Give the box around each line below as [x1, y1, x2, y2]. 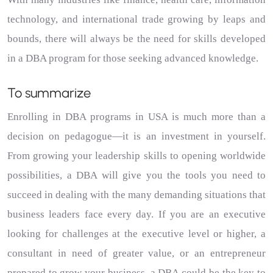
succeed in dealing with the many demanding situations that [7, 189, 266, 200]
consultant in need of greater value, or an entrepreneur [7, 247, 266, 259]
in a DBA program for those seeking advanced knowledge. [7, 52, 258, 64]
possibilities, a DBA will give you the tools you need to [7, 169, 266, 181]
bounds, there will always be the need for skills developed [7, 33, 266, 44]
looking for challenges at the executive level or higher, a [7, 228, 266, 239]
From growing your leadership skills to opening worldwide [7, 150, 266, 161]
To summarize [7, 85, 91, 101]
